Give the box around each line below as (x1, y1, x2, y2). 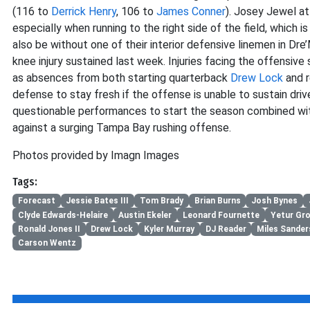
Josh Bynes (251, 196, 298, 206)
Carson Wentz (17, 238, 76, 248)
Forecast (17, 196, 55, 206)
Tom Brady (139, 196, 183, 206)
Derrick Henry (51, 5, 116, 18)
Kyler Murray (143, 224, 194, 234)
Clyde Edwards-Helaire (17, 210, 108, 220)
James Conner (156, 5, 226, 18)
